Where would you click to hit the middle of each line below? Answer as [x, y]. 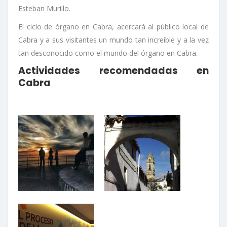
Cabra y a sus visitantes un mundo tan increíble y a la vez [113, 40]
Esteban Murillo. [44, 8]
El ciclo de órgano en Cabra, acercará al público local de [113, 26]
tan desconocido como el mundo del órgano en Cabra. [108, 53]
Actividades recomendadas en [113, 70]
